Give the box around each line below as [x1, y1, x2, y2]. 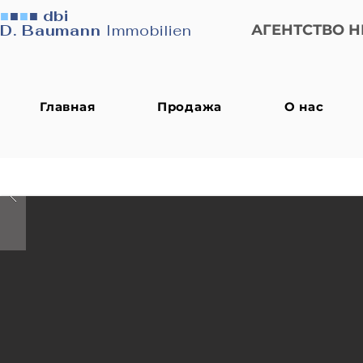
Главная [40, 99, 96, 114]
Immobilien [105, 21, 192, 40]
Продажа [156, 99, 223, 114]
